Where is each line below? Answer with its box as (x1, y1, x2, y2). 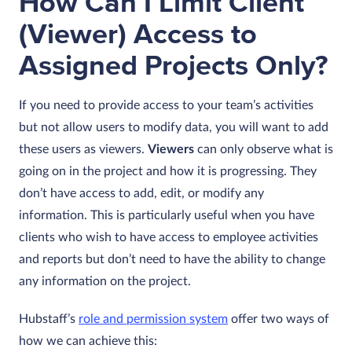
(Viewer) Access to (19, 17, 257, 52)
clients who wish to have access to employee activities (19, 231, 318, 244)
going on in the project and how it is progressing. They (19, 165, 317, 178)
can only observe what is (194, 143, 333, 156)
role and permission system (79, 313, 228, 325)
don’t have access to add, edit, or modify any (19, 187, 264, 200)
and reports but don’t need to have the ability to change (19, 253, 325, 266)
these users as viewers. (19, 143, 148, 156)
